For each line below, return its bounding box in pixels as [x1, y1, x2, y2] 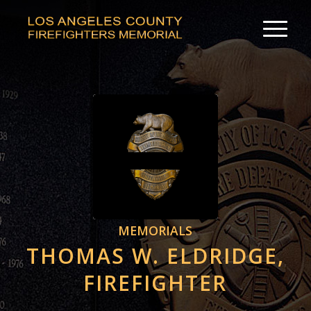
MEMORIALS [118, 222, 193, 239]
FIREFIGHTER [83, 269, 228, 297]
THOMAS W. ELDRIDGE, [26, 242, 285, 270]
